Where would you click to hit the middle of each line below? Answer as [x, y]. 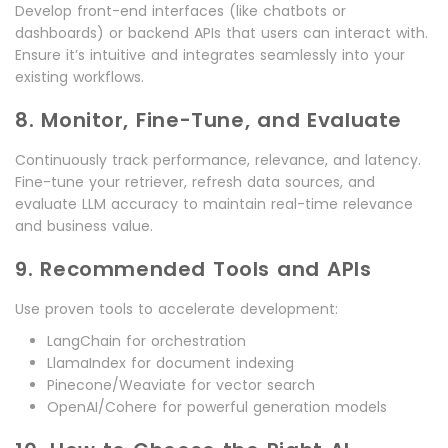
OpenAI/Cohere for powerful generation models [217, 407]
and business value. [84, 226]
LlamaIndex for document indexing [170, 363]
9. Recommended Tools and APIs [193, 269]
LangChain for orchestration [146, 341]
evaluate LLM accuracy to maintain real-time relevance [214, 204]
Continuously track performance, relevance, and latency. [218, 160]
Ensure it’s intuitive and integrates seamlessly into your [210, 55]
